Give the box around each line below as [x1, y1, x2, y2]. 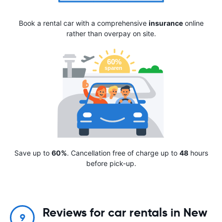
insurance [148, 19, 183, 28]
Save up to [14, 149, 52, 158]
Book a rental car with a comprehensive [18, 19, 149, 28]
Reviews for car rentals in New [43, 205, 207, 221]
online [182, 19, 204, 28]
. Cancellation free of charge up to [66, 149, 179, 158]
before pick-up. [86, 159, 136, 168]
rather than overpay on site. [66, 29, 156, 38]
